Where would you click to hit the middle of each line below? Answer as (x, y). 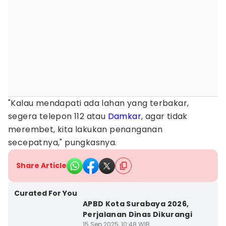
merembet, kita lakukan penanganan (86, 129)
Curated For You (46, 193)
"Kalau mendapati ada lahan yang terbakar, (99, 103)
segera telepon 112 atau (58, 116)
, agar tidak (164, 116)
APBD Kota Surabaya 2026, (136, 204)
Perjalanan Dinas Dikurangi (137, 214)
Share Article (41, 165)
